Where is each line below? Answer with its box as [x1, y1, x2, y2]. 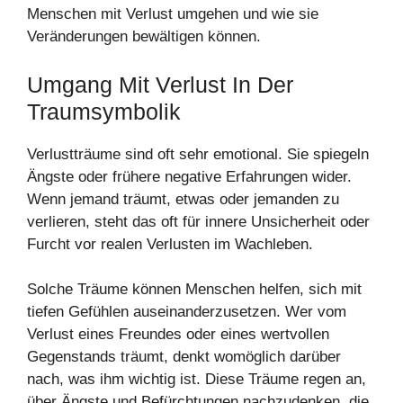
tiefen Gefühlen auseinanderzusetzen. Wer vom [27, 303, 346, 321]
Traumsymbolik [27, 98, 181, 124]
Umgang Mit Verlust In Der [27, 71, 293, 97]
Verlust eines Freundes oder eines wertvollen [27, 326, 329, 344]
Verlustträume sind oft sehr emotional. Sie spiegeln [27, 145, 369, 163]
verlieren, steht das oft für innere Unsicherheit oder [27, 212, 370, 230]
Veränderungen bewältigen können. [27, 28, 261, 46]
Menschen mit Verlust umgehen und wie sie [27, 5, 318, 23]
